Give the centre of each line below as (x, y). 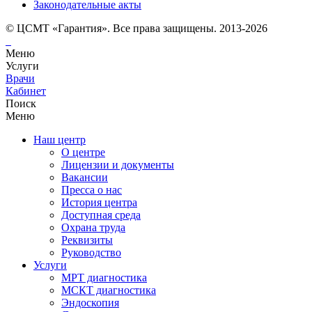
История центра (99, 202)
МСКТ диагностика (109, 290)
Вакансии (85, 177)
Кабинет (26, 91)
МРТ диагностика (104, 277)
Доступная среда (101, 214)
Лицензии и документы (118, 164)
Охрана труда (93, 227)
